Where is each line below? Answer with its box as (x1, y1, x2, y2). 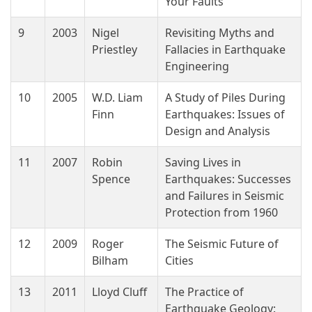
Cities (165, 253, 194, 268)
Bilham (92, 253, 128, 268)
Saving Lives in (165, 155, 241, 170)
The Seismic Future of (165, 236, 279, 251)
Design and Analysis (165, 123, 270, 139)
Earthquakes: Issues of (165, 107, 285, 122)
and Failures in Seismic (165, 188, 284, 203)
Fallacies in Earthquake (165, 42, 286, 57)
